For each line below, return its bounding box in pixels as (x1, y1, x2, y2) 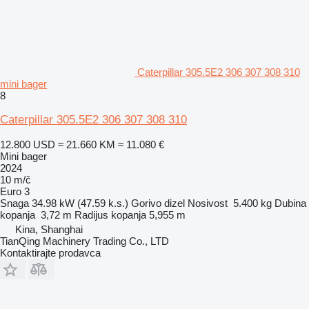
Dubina (275, 197, 306, 209)
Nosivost (188, 197, 228, 209)
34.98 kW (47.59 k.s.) (32, 197, 128, 209)
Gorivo (131, 197, 161, 209)
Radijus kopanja (74, 208, 146, 221)
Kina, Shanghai (15, 223, 83, 235)
